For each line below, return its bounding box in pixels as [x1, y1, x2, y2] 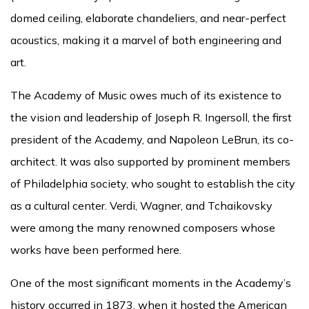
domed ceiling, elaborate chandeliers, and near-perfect [10, 10, 286, 25]
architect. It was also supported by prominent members [10, 154, 290, 168]
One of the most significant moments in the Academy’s [10, 275, 291, 290]
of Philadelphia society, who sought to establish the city [10, 176, 295, 190]
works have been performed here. [10, 242, 181, 257]
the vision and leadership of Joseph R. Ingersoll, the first [10, 110, 292, 124]
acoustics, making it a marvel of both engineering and [10, 32, 281, 47]
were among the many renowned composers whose [10, 220, 275, 235]
